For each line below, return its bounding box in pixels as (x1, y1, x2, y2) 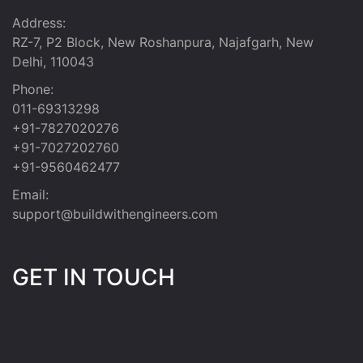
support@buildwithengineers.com (12, 206, 218, 223)
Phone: (12, 81, 53, 98)
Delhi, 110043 (12, 53, 94, 70)
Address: (12, 15, 66, 32)
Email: (12, 186, 49, 203)
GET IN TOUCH (12, 263, 175, 292)
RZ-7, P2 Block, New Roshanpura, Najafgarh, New (12, 34, 314, 51)
